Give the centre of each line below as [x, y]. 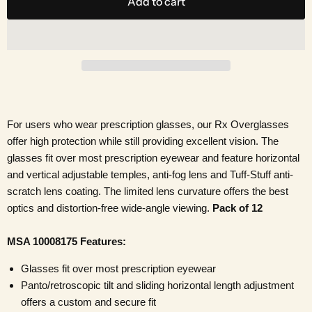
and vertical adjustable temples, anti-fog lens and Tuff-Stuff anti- [150, 175]
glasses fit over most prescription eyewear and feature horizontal [153, 158]
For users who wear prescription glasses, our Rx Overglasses [148, 125]
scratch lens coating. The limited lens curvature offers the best [148, 192]
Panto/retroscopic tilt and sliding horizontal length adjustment [157, 286]
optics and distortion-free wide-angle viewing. [110, 208]
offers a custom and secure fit [88, 302]
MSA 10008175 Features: [67, 242]
